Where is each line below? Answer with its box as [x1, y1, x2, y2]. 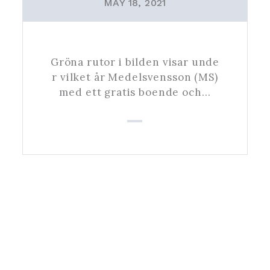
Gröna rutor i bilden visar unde [50, 55, 220, 69]
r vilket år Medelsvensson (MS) [52, 70, 218, 84]
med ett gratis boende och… [59, 85, 211, 99]
